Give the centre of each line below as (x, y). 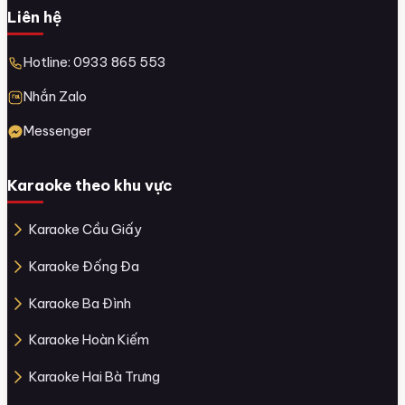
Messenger (57, 130)
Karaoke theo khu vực (90, 185)
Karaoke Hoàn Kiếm (89, 340)
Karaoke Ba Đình (80, 303)
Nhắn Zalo (55, 96)
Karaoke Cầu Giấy (85, 230)
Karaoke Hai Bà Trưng (94, 376)
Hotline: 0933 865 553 (95, 61)
